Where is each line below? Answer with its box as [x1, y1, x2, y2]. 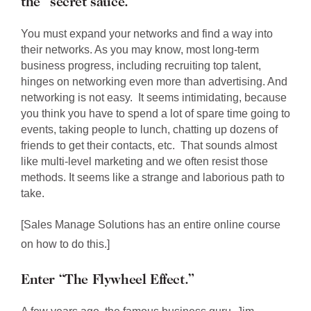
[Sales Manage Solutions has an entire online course [21, 219, 280, 230]
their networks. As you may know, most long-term [21, 44, 259, 56]
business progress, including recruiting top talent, [21, 60, 261, 72]
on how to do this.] [21, 238, 110, 250]
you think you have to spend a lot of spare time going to [21, 108, 290, 119]
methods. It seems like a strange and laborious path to [21, 171, 285, 183]
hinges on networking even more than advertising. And [21, 76, 287, 87]
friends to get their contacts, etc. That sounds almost [21, 140, 277, 151]
